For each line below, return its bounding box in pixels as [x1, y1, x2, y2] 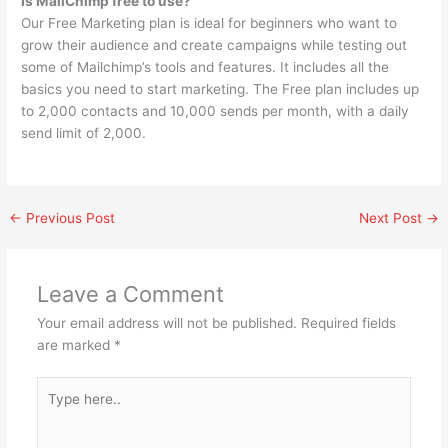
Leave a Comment [36, 281, 224, 308]
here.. [35, 400, 73, 417]
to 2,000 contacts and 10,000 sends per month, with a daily [21, 102, 410, 119]
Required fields [300, 315, 396, 332]
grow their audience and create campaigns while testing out [21, 36, 408, 53]
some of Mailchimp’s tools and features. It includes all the [21, 58, 390, 75]
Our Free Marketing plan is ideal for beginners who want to [21, 14, 398, 31]
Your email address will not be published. [36, 315, 297, 332]
